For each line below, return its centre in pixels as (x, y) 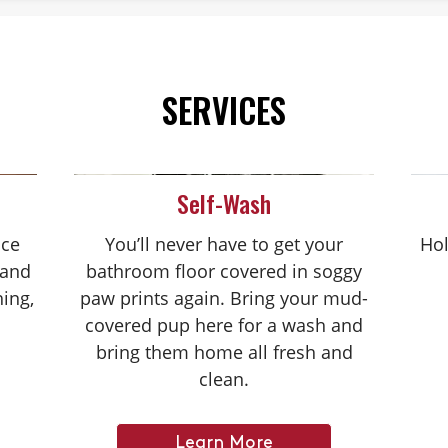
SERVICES (224, 110)
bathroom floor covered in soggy (224, 270)
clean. (224, 378)
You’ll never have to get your (224, 243)
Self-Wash (224, 202)
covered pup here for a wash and (224, 324)
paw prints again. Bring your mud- (224, 297)
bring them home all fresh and (224, 351)
